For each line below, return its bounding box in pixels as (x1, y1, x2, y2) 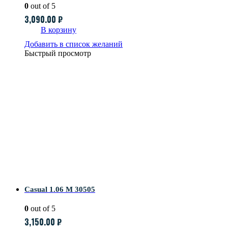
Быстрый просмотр (24, 48, 91, 58)
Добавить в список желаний (24, 39, 123, 48)
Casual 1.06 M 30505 (24, 185, 95, 193)
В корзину (41, 25, 76, 34)
